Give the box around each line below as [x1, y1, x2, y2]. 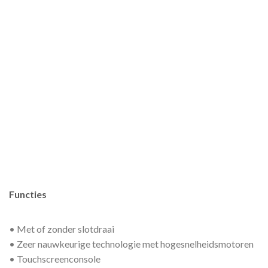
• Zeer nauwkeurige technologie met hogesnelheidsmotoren [9, 237, 254, 249]
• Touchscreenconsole [9, 252, 100, 264]
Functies [9, 188, 47, 200]
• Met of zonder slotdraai [9, 223, 114, 234]
